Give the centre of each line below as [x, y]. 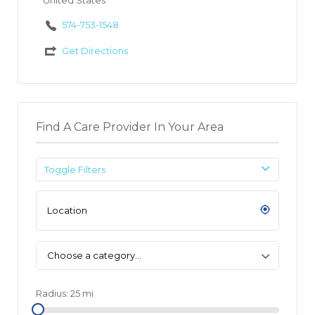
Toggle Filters [75, 169]
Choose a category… [94, 255]
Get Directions [95, 50]
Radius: [53, 293]
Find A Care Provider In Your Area [130, 127]
